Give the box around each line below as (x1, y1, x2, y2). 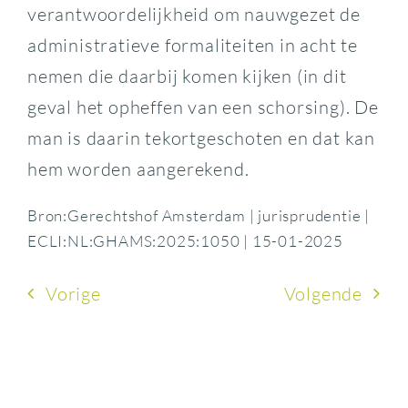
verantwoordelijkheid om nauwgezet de (26, 3, 361, 25)
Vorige (45, 281, 101, 305)
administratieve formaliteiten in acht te (26, 34, 358, 56)
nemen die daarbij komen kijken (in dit (26, 65, 347, 87)
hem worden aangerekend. (26, 158, 250, 180)
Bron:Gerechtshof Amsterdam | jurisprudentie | (26, 206, 370, 225)
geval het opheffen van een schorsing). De (26, 96, 379, 118)
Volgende (283, 281, 363, 305)
